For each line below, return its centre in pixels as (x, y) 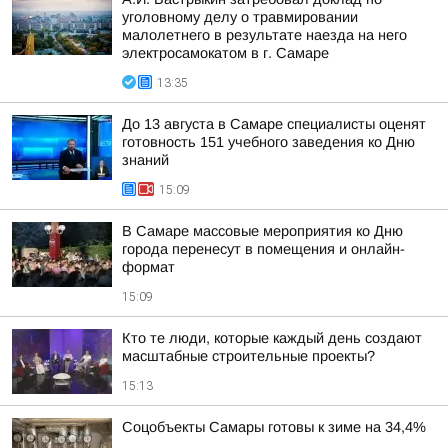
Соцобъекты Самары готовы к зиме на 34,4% (274, 427)
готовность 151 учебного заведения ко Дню (268, 142)
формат (148, 267)
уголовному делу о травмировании (240, 17)
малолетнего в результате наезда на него (264, 35)
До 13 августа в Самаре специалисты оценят (274, 124)
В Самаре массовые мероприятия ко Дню (262, 231)
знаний (145, 160)
